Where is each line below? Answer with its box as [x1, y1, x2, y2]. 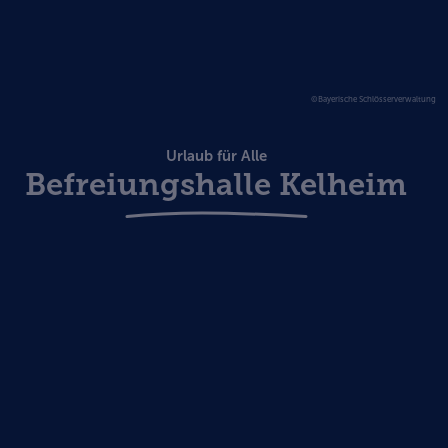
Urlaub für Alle [165, 147, 267, 165]
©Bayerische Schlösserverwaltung [311, 94, 436, 104]
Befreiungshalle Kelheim [25, 166, 407, 203]
